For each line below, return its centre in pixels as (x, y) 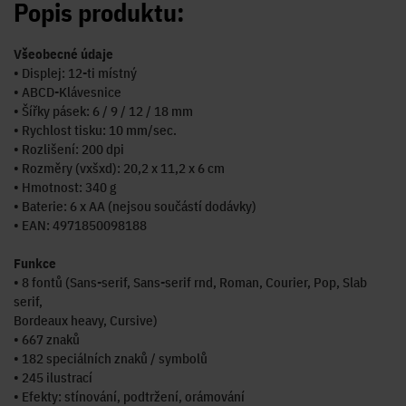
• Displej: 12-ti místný (75, 73)
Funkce (35, 264)
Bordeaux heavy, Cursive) (86, 321)
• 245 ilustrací (53, 378)
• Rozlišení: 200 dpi (69, 150)
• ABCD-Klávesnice (68, 92)
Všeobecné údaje (63, 54)
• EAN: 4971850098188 (80, 226)
